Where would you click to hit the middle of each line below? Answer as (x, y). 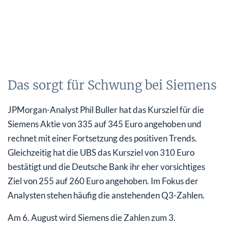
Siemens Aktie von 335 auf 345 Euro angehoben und (105, 124)
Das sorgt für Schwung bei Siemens (112, 85)
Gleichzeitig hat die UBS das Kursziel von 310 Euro (101, 153)
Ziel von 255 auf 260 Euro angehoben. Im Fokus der (103, 181)
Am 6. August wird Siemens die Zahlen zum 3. (92, 218)
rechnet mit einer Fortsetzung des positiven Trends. (102, 138)
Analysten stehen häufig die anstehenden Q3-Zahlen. (106, 195)
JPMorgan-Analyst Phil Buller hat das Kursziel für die (106, 110)
